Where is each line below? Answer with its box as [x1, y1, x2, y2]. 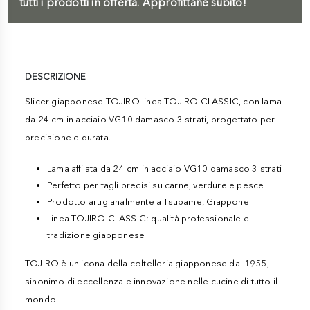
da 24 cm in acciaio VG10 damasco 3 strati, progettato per [25, 113, 275, 125]
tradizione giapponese [47, 229, 145, 240]
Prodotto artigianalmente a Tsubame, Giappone [47, 196, 249, 207]
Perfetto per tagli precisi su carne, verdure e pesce [47, 179, 264, 190]
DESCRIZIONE [25, 71, 86, 82]
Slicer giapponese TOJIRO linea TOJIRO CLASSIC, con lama [25, 95, 282, 107]
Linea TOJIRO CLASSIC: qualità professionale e [47, 212, 249, 224]
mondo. [25, 293, 59, 304]
